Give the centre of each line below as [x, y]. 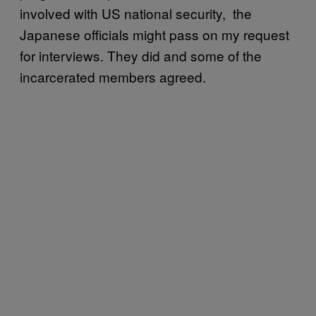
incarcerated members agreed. [113, 77]
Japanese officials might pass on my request [154, 34]
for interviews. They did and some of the [141, 55]
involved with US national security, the [136, 13]
